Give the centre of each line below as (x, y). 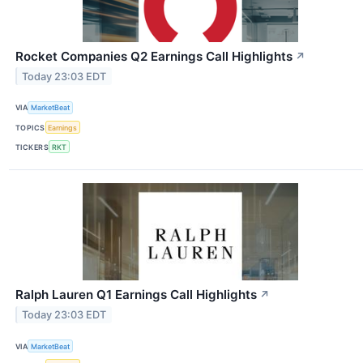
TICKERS (32, 147)
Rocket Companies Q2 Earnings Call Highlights (154, 56)
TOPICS (30, 127)
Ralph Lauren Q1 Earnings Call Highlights (136, 295)
